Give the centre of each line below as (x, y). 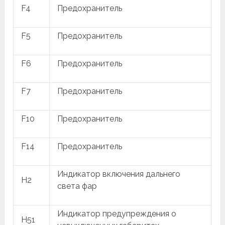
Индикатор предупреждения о (117, 213)
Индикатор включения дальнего (119, 174)
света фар (77, 186)
